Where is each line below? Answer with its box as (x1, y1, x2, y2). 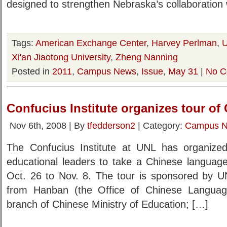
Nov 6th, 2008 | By (10, 120, 87, 131)
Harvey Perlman (152, 37, 217, 48)
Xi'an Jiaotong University (12, 52, 110, 62)
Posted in (12, 66, 52, 77)
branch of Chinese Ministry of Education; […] (7, 199, 208, 210)
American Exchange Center (35, 37, 146, 48)
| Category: (135, 120, 185, 131)
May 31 (168, 66, 198, 77)
